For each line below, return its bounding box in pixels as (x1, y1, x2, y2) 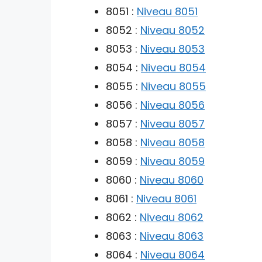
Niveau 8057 (140, 116, 205, 131)
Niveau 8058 (140, 135, 205, 150)
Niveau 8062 (140, 209, 204, 225)
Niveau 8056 (140, 97, 205, 112)
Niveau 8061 (136, 191, 196, 206)
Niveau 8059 (140, 153, 205, 168)
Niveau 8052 (140, 22, 205, 37)
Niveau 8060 (140, 172, 204, 187)
